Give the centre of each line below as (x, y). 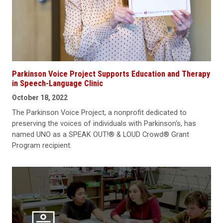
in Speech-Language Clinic (57, 84)
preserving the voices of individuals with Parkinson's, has (104, 124)
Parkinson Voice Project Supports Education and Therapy (111, 74)
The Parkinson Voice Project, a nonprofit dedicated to (99, 113)
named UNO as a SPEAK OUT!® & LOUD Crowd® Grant (101, 135)
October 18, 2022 (40, 98)
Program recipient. (42, 146)
